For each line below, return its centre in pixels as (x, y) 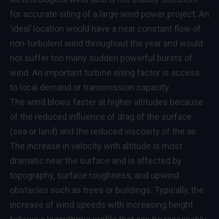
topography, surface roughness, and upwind (94, 175)
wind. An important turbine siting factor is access (105, 72)
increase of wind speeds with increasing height (101, 204)
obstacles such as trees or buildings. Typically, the (107, 190)
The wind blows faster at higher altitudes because (107, 102)
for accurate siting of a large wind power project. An (109, 14)
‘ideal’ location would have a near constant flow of (105, 28)
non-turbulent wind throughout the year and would (106, 43)
